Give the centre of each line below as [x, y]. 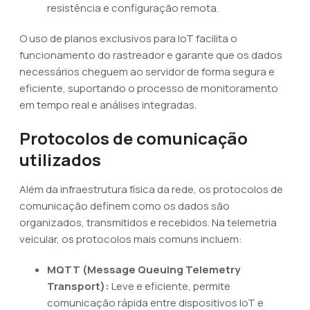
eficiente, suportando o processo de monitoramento [149, 88]
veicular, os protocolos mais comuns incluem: [131, 239]
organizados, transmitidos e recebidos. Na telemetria [148, 222]
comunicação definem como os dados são [125, 206]
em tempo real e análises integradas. [108, 105]
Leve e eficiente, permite [170, 286]
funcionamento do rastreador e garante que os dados [151, 55]
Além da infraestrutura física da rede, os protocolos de [151, 189]
